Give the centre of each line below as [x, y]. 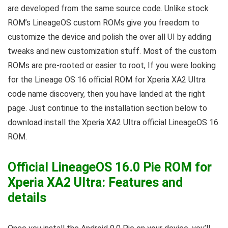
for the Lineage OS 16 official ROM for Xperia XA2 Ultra [107, 80]
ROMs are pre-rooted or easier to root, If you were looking [112, 65]
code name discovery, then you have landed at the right [106, 94]
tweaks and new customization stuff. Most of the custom [112, 51]
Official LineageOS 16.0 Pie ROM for [110, 167]
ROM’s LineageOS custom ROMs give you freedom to [104, 23]
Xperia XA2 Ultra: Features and [95, 182]
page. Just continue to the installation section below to [107, 108]
